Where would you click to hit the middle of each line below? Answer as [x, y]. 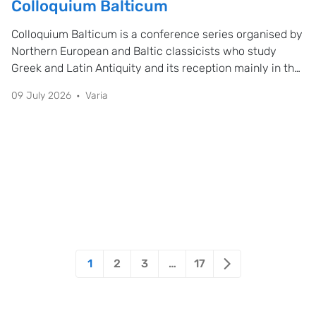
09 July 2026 [41, 96]
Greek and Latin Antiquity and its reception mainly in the [156, 68]
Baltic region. [45, 85]
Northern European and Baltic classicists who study [144, 51]
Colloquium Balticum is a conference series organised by [157, 34]
